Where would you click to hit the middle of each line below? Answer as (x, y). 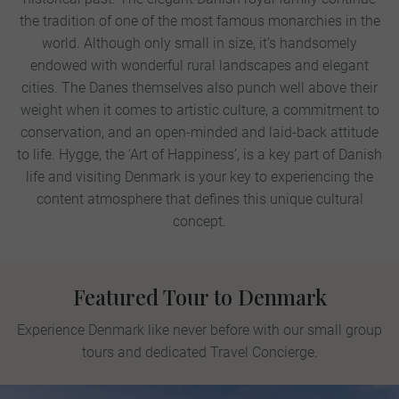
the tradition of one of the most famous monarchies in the (199, 21)
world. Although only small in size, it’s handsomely (199, 44)
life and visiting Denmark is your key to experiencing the (199, 177)
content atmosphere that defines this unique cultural (199, 199)
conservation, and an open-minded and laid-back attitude (199, 133)
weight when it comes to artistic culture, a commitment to (199, 110)
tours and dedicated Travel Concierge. (199, 353)
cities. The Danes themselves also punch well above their (199, 88)
